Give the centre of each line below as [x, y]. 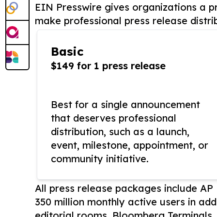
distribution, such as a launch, [120, 132]
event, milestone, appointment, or [130, 145]
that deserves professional [114, 118]
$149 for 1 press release [108, 66]
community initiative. [100, 159]
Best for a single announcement [125, 104]
